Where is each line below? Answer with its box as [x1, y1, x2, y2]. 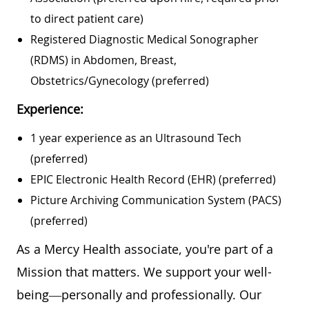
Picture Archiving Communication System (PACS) [30, 192, 281, 208]
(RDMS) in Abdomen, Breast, [30, 52, 177, 68]
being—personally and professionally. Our [17, 286, 261, 303]
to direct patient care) [30, 10, 146, 26]
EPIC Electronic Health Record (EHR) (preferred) [30, 171, 276, 187]
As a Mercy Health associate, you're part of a [17, 240, 273, 257]
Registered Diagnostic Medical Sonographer [30, 31, 259, 47]
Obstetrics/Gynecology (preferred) [30, 72, 209, 88]
